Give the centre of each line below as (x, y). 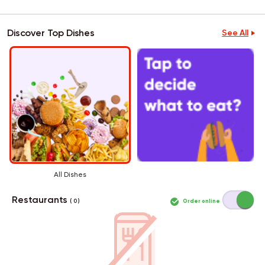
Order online (201, 201)
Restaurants (41, 199)
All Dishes (70, 174)
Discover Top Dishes (51, 33)
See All (235, 33)
